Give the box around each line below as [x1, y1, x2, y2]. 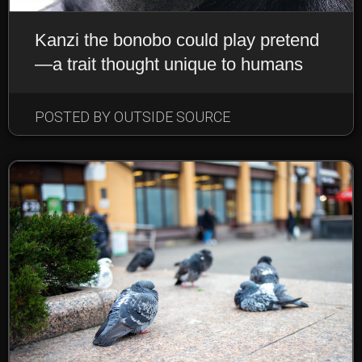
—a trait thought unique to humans [35, 53, 303, 74]
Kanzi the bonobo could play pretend [35, 29, 319, 50]
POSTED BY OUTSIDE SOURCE [35, 107, 230, 125]
